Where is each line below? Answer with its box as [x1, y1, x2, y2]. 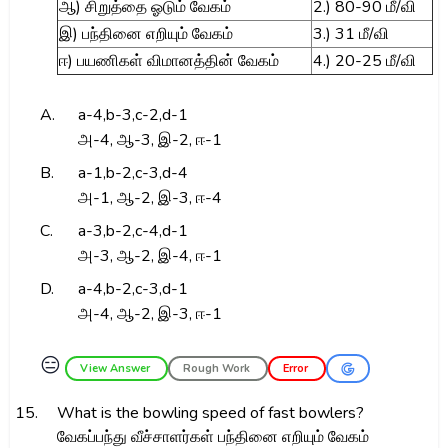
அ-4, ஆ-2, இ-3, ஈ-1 [77, 303, 222, 325]
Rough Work [183, 361, 253, 376]
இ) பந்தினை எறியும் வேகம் [58, 23, 233, 45]
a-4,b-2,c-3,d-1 [77, 278, 188, 300]
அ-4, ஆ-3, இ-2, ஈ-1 [77, 129, 222, 151]
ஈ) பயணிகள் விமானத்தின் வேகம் [58, 50, 279, 72]
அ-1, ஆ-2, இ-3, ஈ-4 [77, 187, 222, 209]
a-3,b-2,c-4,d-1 [77, 220, 188, 242]
